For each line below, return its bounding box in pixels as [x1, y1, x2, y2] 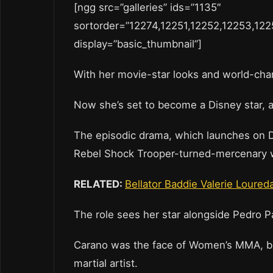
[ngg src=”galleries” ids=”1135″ [74, 1, 221, 14]
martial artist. [74, 257, 138, 270]
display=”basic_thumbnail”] [74, 38, 205, 51]
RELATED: [74, 178, 125, 191]
